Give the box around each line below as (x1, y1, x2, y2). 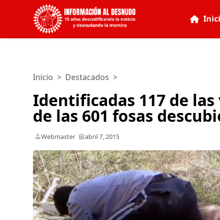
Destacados (65, 72, 110, 82)
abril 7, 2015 (85, 132, 120, 141)
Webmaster (40, 132, 77, 141)
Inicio (33, 72, 54, 82)
